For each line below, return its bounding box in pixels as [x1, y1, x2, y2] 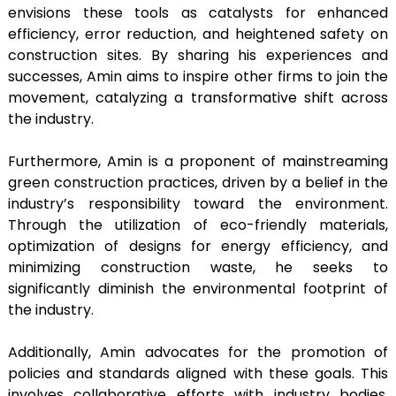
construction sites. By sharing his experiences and [8, 44, 388, 65]
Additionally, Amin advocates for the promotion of [8, 341, 388, 362]
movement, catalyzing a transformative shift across [8, 87, 388, 108]
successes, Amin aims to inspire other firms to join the [8, 65, 388, 87]
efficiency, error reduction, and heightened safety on [8, 23, 388, 44]
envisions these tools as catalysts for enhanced [8, 2, 388, 23]
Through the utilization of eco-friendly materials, [8, 214, 388, 235]
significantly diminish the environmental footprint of [8, 278, 388, 299]
